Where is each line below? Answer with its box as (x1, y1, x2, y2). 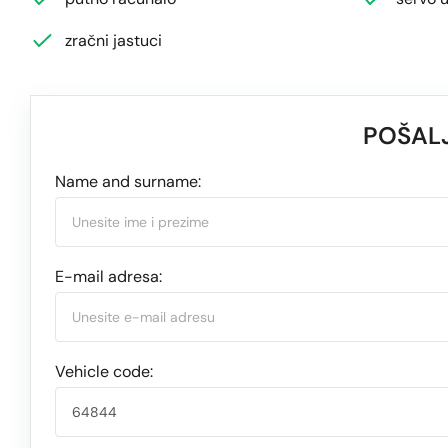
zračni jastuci (65, 30, 162, 52)
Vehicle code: (55, 360, 153, 382)
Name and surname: (55, 170, 201, 192)
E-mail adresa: (55, 265, 162, 287)
